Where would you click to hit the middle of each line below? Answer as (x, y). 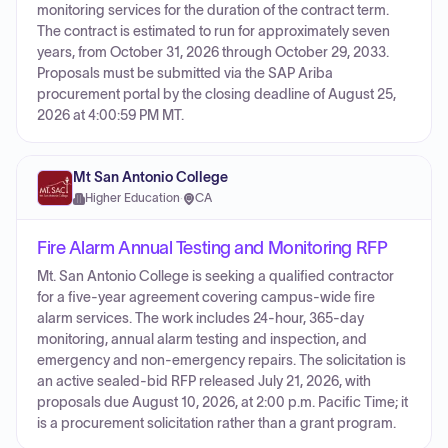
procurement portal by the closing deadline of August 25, (216, 94)
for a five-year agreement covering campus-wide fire (206, 297)
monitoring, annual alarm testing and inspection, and (202, 339)
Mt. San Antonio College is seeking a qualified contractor (215, 276)
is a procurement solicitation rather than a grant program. (216, 423)
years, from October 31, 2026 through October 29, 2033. (213, 52)
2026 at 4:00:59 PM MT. (110, 115)
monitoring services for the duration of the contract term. (213, 10)
